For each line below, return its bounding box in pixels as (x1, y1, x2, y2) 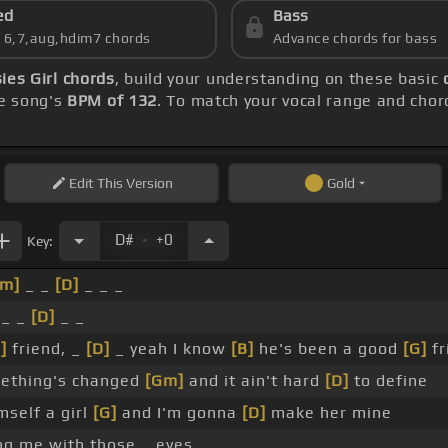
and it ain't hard (184, 371, 325, 391)
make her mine (266, 403, 392, 423)
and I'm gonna (117, 403, 242, 423)
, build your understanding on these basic (114, 69, 444, 89)
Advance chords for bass (272, 30, 438, 47)
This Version (93, 175, 173, 192)
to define (349, 371, 428, 391)
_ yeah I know (110, 339, 231, 359)
